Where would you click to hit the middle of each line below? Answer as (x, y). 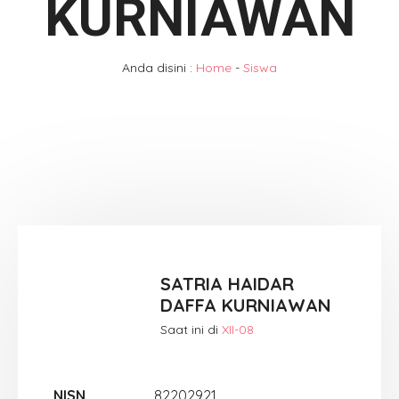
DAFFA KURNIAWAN (245, 305)
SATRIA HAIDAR (227, 283)
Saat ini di (191, 329)
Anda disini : (157, 68)
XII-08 (237, 329)
